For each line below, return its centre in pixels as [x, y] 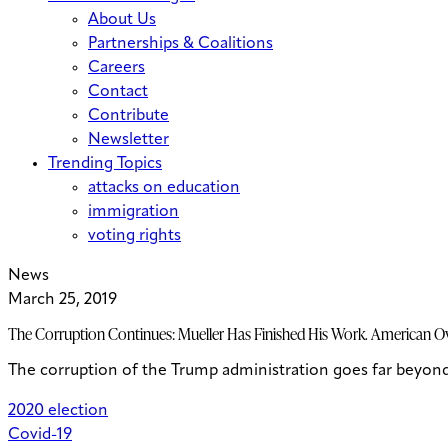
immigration [133, 212]
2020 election [58, 411]
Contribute [128, 116]
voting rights [134, 236]
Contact [118, 92]
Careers [116, 68]
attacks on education [164, 188]
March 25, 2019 [62, 300]
